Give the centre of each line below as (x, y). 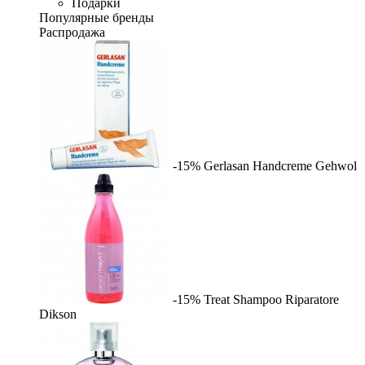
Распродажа (72, 32)
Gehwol (336, 166)
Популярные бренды (97, 18)
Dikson (58, 314)
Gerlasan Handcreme (258, 166)
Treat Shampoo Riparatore (271, 299)
